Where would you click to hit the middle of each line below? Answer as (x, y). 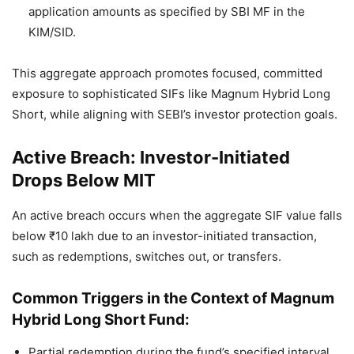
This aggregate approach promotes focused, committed (167, 73)
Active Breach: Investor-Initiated (151, 158)
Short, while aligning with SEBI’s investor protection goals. (175, 115)
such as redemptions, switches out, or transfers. (147, 257)
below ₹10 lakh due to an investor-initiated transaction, (164, 236)
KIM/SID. (52, 32)
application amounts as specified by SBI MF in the (167, 12)
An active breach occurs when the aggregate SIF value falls (177, 216)
